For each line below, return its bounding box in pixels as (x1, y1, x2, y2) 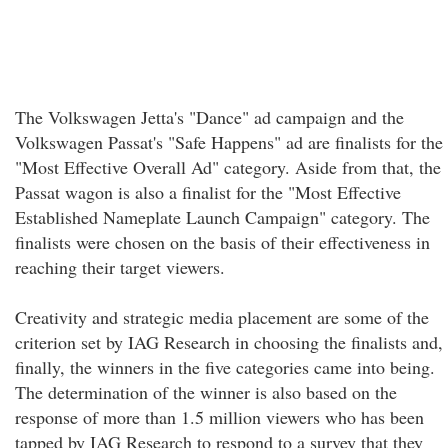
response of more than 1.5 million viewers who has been (15, 405, 424, 429)
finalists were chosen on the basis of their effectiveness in (15, 230, 430, 254)
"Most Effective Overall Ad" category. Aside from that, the (15, 155, 441, 179)
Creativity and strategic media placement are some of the (15, 305, 429, 329)
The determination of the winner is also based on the (15, 380, 397, 404)
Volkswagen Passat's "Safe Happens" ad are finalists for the (15, 130, 443, 154)
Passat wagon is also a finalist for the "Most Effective (15, 180, 401, 204)
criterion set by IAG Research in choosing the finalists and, (15, 330, 443, 354)
